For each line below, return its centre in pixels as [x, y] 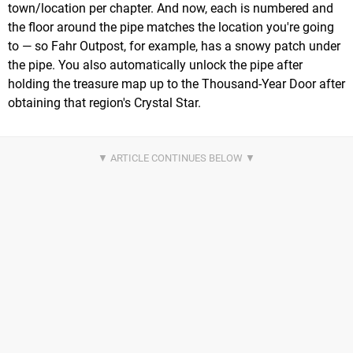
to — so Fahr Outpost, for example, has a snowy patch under [174, 46]
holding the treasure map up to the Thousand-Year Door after [176, 84]
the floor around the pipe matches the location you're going [171, 27]
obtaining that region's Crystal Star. [104, 102]
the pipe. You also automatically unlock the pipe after [155, 65]
